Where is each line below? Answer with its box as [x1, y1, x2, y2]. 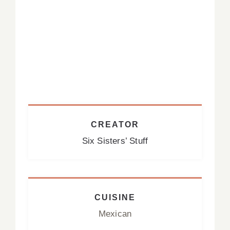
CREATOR [91, 120, 139, 129]
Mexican [98, 208, 132, 219]
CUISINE [94, 193, 136, 202]
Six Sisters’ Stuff [82, 136, 148, 146]
